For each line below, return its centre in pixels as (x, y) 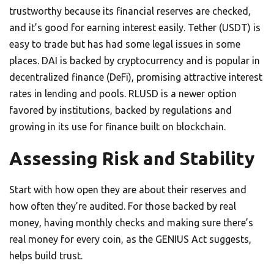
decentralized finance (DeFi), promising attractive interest (136, 77)
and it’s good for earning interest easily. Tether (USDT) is (135, 28)
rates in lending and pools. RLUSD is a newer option (123, 94)
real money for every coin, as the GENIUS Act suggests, (130, 239)
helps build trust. (46, 256)
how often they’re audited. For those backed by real (123, 206)
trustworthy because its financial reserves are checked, (130, 11)
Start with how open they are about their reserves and (128, 190)
